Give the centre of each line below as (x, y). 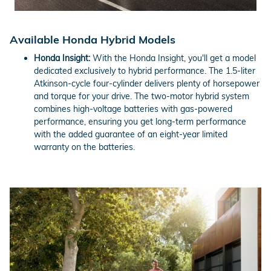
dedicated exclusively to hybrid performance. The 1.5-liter (145, 71)
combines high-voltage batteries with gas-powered (133, 109)
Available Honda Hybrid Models (93, 39)
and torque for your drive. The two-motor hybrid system (142, 96)
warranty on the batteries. (84, 147)
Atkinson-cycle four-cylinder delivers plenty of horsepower (147, 84)
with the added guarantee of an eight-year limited (131, 135)
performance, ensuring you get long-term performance (140, 122)
